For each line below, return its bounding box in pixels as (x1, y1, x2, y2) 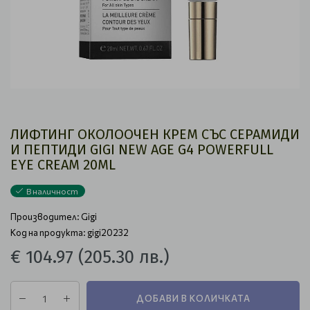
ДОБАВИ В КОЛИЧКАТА (136, 292, 250, 304)
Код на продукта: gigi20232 (10, 227, 129, 238)
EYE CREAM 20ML (10, 156, 116, 173)
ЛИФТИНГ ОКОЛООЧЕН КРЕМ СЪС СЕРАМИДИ (10, 126, 300, 143)
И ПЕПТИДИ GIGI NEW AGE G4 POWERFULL (10, 141, 273, 158)
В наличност (26, 186, 78, 196)
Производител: (10, 211, 81, 222)
